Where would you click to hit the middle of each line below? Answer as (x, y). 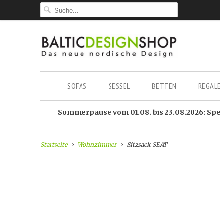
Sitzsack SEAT (146, 145)
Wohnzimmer (97, 145)
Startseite (54, 145)
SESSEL (119, 86)
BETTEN (164, 86)
